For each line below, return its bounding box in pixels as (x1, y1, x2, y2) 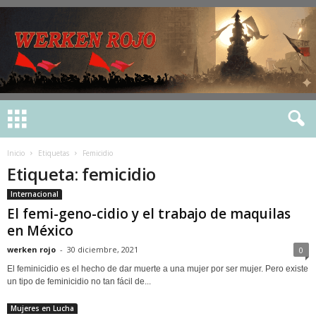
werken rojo (7, 244, 56, 255)
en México (7, 221, 73, 240)
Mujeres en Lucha (11, 303, 74, 313)
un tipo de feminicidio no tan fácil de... (7, 276, 151, 286)
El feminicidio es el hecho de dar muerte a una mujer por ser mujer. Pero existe (7, 264, 308, 274)
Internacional (11, 189, 59, 199)
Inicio (7, 148, 25, 158)
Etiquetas (38, 148, 69, 158)
